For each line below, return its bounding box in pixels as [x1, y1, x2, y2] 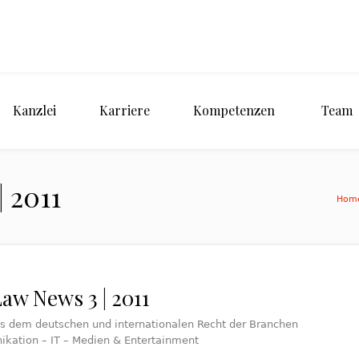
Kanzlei [13, 102, 56, 119]
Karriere [99, 102, 150, 119]
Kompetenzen [193, 102, 275, 119]
